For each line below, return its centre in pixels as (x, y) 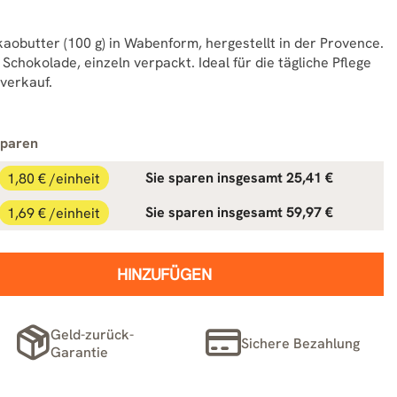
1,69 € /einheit (54, 212)
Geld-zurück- (93, 334)
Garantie (80, 352)
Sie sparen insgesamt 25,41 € (239, 178)
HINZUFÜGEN (164, 274)
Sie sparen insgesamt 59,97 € (239, 212)
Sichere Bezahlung (301, 343)
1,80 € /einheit (54, 178)
